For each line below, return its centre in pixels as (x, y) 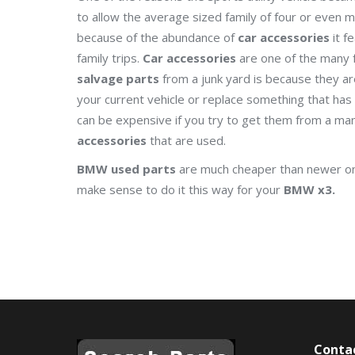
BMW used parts (126, 169)
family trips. (110, 58)
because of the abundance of (157, 37)
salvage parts (118, 78)
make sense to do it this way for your (180, 189)
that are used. (186, 140)
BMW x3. (309, 189)
